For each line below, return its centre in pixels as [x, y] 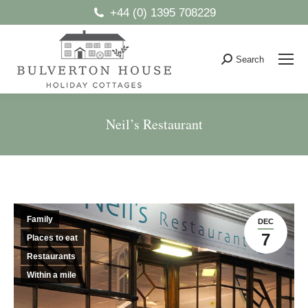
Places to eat [52, 238]
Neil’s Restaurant [154, 124]
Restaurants [51, 256]
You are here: [187, 143]
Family [40, 219]
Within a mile [52, 275]
